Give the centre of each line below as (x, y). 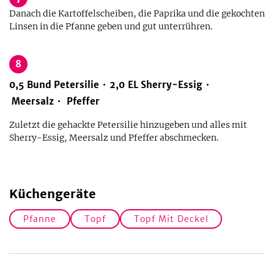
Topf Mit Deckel (171, 219)
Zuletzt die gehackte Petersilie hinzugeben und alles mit (128, 125)
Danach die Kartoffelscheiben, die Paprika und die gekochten (137, 13)
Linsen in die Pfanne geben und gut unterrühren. (111, 26)
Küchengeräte (53, 194)
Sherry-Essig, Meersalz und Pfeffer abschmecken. (114, 138)
